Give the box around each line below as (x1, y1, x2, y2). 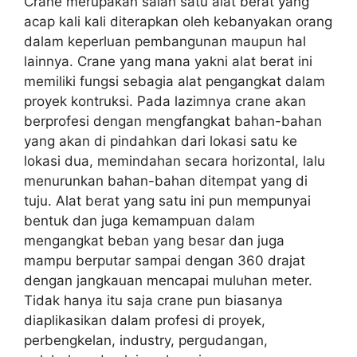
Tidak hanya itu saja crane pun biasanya (24, 292, 283, 308)
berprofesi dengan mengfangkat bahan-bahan (24, 112, 322, 129)
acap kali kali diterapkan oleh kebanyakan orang (24, 13, 332, 29)
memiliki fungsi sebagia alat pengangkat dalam (24, 73, 325, 89)
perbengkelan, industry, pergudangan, (24, 331, 268, 348)
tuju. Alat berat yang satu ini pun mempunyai (24, 192, 311, 209)
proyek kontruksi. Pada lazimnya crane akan (24, 92, 306, 109)
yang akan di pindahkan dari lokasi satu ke (24, 132, 297, 149)
